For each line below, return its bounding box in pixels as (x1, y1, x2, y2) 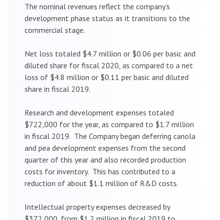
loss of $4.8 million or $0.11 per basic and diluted (25, 72, 189, 82)
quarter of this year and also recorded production (25, 154, 186, 165)
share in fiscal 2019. (25, 83, 90, 94)
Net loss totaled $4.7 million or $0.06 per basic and (25, 48, 195, 58)
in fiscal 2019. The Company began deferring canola (25, 131, 195, 141)
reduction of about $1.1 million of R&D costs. (25, 178, 178, 188)
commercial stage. (25, 25, 85, 35)
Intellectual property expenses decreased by (25, 201, 170, 212)
